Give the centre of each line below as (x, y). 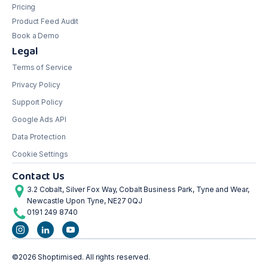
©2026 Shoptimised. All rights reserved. (81, 257)
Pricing (24, 7)
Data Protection (39, 137)
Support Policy (37, 102)
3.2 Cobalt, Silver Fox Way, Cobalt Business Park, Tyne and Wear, (138, 190)
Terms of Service (42, 68)
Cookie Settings (40, 154)
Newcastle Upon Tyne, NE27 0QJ (85, 201)
